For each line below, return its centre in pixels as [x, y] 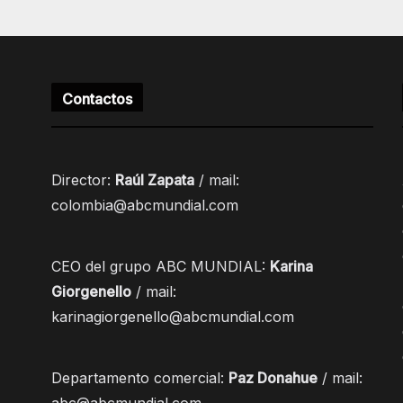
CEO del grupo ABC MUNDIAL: [160, 267]
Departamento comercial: [139, 378]
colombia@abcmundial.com [144, 206]
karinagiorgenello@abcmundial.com [172, 317]
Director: [83, 180]
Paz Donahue [273, 378]
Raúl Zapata [154, 180]
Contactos [97, 99]
